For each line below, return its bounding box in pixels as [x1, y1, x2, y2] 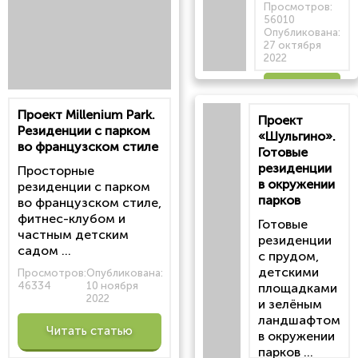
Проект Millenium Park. [18, 107, 155, 122]
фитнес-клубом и [18, 211, 125, 226]
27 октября [264, 39, 321, 51]
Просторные [18, 163, 94, 178]
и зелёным [258, 296, 322, 312]
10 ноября [86, 280, 138, 292]
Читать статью [46, 324, 133, 338]
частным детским [18, 227, 129, 242]
